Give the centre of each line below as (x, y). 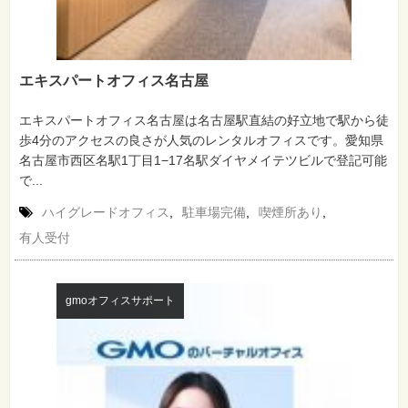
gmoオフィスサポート (120, 300)
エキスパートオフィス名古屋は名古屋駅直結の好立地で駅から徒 (204, 120)
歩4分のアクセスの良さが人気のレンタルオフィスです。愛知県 (201, 140)
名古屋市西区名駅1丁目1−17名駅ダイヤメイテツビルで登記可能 (203, 160)
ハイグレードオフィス (106, 212)
